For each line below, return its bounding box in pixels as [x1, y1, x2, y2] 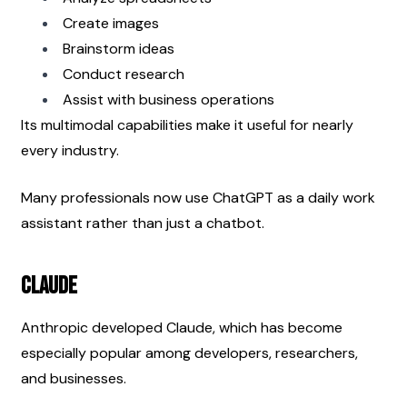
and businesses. [21, 368, 126, 388]
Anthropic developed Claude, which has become [21, 317, 342, 337]
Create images [63, 13, 159, 33]
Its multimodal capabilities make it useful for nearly [21, 114, 353, 134]
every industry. [21, 140, 119, 160]
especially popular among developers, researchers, [21, 342, 358, 362]
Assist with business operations [63, 89, 274, 109]
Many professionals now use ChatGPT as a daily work [21, 187, 375, 207]
